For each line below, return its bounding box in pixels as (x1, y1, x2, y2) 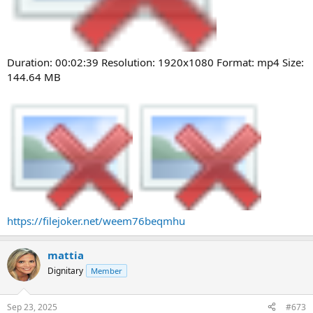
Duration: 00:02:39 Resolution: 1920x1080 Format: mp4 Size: (7, 55, 304, 69)
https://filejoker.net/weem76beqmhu (7, 214, 185, 228)
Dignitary (48, 265, 83, 277)
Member (91, 265, 122, 276)
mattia (48, 248, 84, 262)
